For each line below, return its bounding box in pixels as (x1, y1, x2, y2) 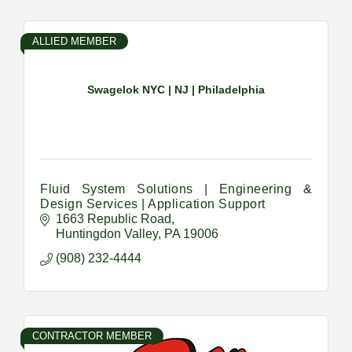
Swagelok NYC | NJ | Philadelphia (87, 83, 265, 97)
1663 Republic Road (56, 211, 171, 225)
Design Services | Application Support (40, 196, 266, 211)
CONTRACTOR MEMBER (32, 329, 152, 342)
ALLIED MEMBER (32, 35, 116, 47)
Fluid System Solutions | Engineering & (40, 181, 312, 196)
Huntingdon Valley (56, 226, 158, 240)
